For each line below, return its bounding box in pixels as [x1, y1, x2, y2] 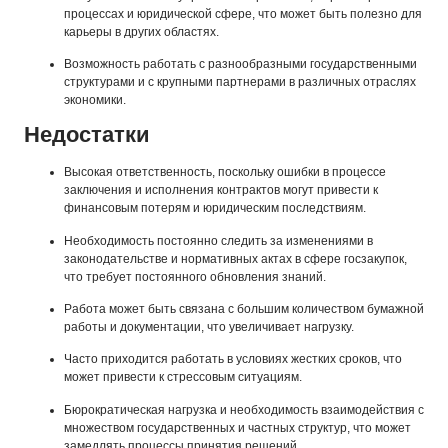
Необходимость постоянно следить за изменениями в [64, 233, 373, 248]
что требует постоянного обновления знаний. [64, 269, 326, 284]
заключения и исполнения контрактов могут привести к [64, 183, 378, 198]
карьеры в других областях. [64, 24, 219, 39]
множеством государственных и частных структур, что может [64, 420, 411, 435]
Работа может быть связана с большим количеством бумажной [64, 302, 424, 317]
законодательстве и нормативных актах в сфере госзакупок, [64, 251, 407, 266]
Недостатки [24, 122, 150, 148]
